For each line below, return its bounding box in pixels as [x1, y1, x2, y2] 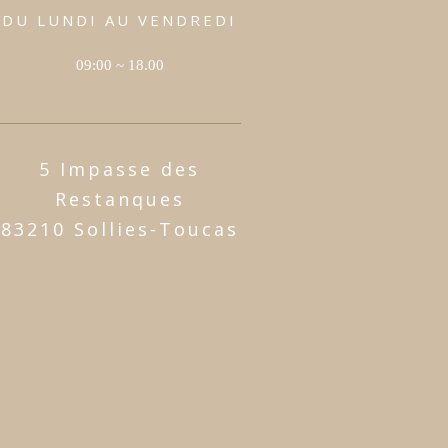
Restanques [54, 187, 185, 212]
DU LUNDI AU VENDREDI [2, 9, 237, 30]
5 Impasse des [39, 157, 200, 182]
